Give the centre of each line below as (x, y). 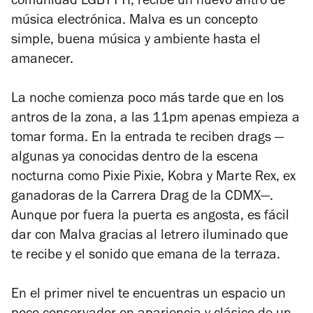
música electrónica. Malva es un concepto (134, 22)
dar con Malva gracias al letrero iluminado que (150, 237)
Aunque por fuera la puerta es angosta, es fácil (150, 218)
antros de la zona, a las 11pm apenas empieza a (155, 120)
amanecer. (44, 61)
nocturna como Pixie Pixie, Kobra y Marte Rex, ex (153, 179)
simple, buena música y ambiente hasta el (136, 42)
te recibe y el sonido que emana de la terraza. (147, 257)
